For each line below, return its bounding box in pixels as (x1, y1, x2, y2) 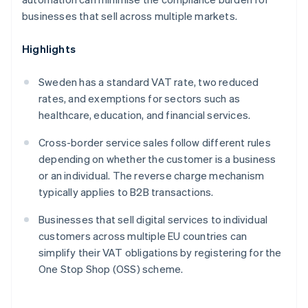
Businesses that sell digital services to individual (38, 212, 268, 227)
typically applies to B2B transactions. (38, 185, 214, 199)
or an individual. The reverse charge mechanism (38, 168, 265, 183)
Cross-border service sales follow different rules (38, 135, 271, 150)
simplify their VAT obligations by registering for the (38, 245, 282, 260)
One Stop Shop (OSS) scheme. (38, 262, 184, 276)
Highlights (22, 42, 76, 56)
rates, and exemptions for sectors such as (38, 91, 241, 106)
